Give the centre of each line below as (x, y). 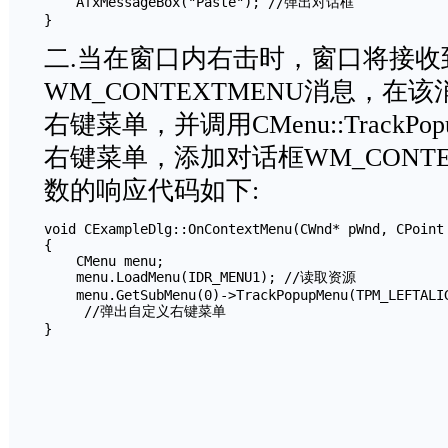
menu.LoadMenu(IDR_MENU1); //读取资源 (200, 277)
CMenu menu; (104, 261)
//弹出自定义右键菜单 (135, 311)
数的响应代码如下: (151, 190)
